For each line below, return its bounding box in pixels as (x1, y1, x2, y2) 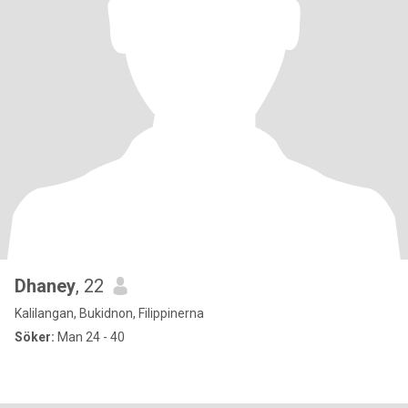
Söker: (15, 330, 55, 344)
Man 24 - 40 (55, 330, 125, 344)
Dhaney (15, 275, 76, 297)
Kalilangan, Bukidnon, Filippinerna (15, 306, 204, 321)
